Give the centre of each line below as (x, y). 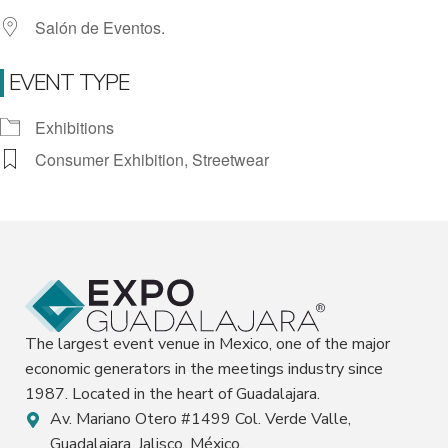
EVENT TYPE (69, 82)
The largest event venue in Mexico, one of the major (207, 344)
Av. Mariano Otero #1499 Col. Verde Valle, (200, 419)
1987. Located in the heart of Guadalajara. (172, 394)
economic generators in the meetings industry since (204, 369)
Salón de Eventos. (100, 27)
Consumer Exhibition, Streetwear (152, 159)
